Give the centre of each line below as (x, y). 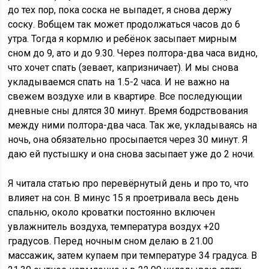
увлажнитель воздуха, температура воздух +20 (114, 227)
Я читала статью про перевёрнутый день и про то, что (128, 183)
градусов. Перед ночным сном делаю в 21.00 (111, 241)
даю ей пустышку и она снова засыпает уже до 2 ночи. (131, 154)
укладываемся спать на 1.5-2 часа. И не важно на (119, 82)
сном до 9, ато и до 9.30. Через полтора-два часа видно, (133, 53)
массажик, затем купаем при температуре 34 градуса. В (133, 255)
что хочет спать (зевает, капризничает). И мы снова (123, 68)
